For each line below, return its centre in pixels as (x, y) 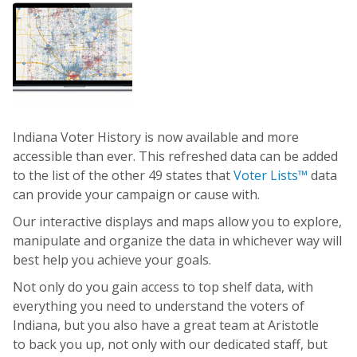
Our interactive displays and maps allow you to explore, (177, 222)
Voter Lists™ (271, 175)
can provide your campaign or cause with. (136, 194)
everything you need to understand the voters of (159, 306)
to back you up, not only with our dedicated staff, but (170, 344)
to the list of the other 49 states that (123, 175)
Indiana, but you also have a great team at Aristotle (166, 325)
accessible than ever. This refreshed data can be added (175, 156)
